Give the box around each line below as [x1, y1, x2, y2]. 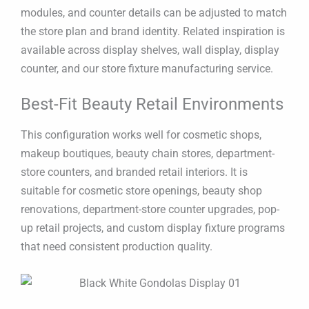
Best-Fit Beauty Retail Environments [21, 94, 283, 114]
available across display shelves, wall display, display [21, 43, 279, 57]
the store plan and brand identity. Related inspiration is [21, 24, 285, 38]
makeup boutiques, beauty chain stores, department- [21, 147, 275, 161]
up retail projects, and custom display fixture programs [21, 221, 285, 235]
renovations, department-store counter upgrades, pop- [21, 203, 279, 217]
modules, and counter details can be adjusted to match [21, 6, 287, 19]
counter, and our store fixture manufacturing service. [21, 61, 273, 75]
